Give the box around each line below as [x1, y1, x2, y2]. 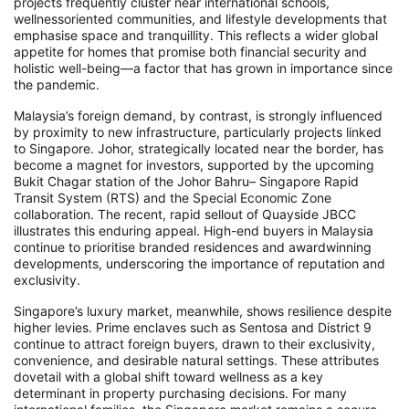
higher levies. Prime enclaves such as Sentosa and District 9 [14, 320, 372, 336]
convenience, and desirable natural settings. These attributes [14, 352, 379, 369]
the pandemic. [14, 77, 100, 93]
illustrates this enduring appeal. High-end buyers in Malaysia [14, 223, 373, 239]
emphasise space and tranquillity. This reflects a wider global [14, 27, 378, 44]
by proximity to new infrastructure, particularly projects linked [14, 124, 382, 141]
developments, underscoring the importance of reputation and [14, 256, 385, 272]
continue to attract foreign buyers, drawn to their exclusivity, [14, 336, 375, 352]
